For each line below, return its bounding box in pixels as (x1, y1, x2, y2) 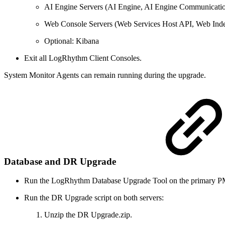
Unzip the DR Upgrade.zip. (44, 210, 132, 219)
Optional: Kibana (44, 36, 99, 45)
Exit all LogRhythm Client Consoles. (24, 53, 142, 62)
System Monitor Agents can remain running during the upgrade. (4, 70, 206, 79)
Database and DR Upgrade (4, 156, 119, 167)
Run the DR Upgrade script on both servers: (24, 193, 164, 202)
